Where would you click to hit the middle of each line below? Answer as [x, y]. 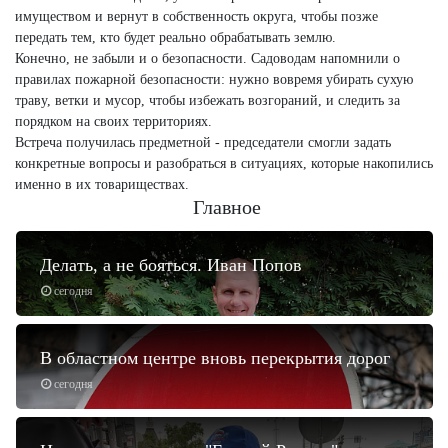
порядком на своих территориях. [113, 121]
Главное [226, 206]
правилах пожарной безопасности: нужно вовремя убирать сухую [214, 79]
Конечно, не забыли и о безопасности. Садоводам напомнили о [207, 58]
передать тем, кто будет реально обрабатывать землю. [175, 37]
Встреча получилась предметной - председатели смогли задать [203, 142]
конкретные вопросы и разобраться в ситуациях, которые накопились [224, 163]
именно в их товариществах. [104, 184]
